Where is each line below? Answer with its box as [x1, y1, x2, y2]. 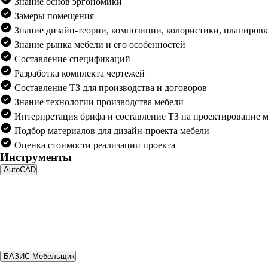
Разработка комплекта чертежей [12, 68, 145, 78]
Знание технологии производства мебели [12, 97, 184, 107]
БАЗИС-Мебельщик [4, 252, 75, 261]
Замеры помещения [12, 11, 94, 21]
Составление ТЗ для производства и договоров [12, 83, 207, 93]
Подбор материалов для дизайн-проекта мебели [12, 126, 209, 136]
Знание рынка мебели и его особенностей [12, 39, 185, 50]
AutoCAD [4, 165, 36, 174]
